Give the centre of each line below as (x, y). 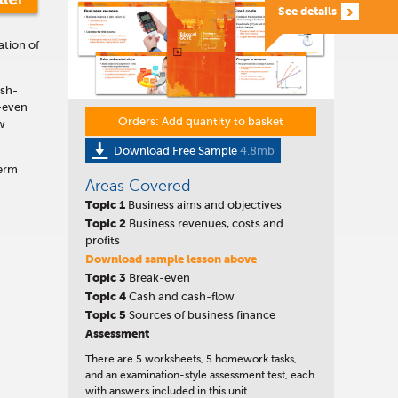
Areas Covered (138, 185)
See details (307, 11)
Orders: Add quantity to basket (201, 121)
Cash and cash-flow (180, 296)
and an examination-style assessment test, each (200, 374)
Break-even (158, 277)
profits (103, 240)
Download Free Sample (177, 150)
